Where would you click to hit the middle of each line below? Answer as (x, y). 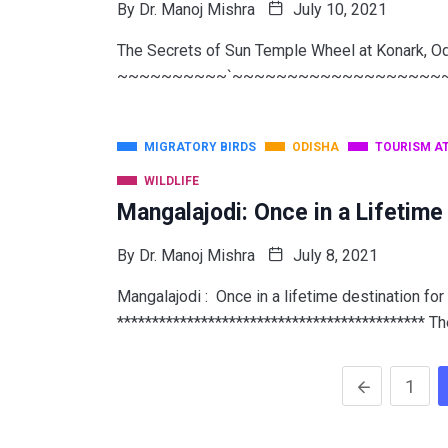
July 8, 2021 (333, 255)
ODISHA (315, 146)
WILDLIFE (171, 180)
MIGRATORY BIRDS (200, 146)
